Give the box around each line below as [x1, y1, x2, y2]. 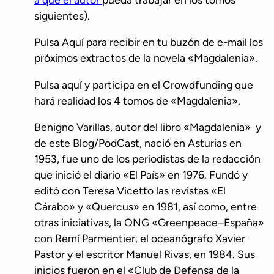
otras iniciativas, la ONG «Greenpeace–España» [34, 216, 264, 229]
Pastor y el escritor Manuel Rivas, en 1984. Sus [34, 248, 255, 261]
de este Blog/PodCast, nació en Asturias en [34, 136, 242, 150]
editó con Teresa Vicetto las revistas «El [34, 184, 226, 198]
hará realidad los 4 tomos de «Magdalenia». [34, 94, 243, 107]
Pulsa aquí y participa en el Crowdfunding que [34, 78, 253, 91]
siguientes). [34, 9, 95, 22]
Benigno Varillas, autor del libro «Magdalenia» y [34, 120, 261, 134]
